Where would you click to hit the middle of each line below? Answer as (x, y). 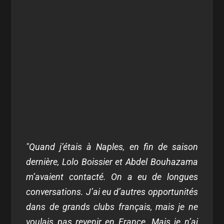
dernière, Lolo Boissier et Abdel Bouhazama (112, 162)
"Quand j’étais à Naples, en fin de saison (112, 147)
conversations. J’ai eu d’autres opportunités (112, 192)
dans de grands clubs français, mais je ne (112, 207)
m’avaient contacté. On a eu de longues (112, 177)
